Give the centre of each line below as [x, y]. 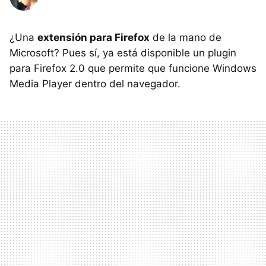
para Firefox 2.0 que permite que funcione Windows [133, 68]
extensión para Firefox [94, 37]
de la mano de [186, 37]
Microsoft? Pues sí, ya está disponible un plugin [123, 53]
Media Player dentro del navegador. [95, 84]
